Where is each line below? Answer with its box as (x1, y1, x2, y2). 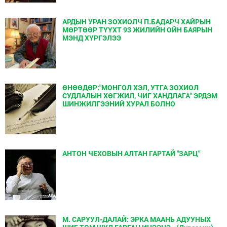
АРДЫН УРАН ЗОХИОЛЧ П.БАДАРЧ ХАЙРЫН (62, 18, 211, 26)
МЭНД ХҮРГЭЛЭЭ (62, 34, 121, 42)
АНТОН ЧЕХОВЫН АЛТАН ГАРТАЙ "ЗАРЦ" (62, 149, 200, 158)
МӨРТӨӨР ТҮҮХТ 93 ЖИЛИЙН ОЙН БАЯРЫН (62, 26, 212, 34)
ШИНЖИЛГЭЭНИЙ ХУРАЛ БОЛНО (62, 100, 175, 108)
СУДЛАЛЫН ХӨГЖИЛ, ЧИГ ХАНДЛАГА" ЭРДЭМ (62, 92, 217, 100)
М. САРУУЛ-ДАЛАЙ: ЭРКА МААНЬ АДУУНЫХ (62, 215, 211, 223)
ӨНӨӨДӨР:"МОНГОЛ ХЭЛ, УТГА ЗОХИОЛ (62, 84, 199, 92)
